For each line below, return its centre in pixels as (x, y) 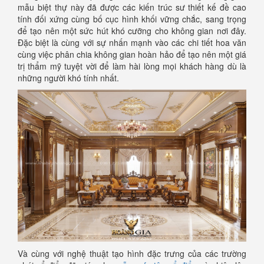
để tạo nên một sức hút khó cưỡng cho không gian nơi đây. (132, 30)
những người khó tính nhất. (68, 77)
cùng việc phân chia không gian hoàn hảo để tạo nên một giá (132, 54)
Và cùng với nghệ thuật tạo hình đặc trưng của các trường (132, 254)
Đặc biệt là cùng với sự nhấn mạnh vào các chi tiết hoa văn (132, 42)
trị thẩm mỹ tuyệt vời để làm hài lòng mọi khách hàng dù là (132, 66)
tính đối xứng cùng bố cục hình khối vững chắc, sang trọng (132, 19)
